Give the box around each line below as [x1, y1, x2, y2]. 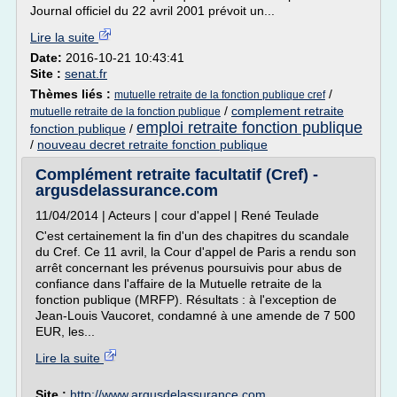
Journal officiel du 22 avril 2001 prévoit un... [30, 4, 275, 18]
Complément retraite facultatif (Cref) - [35, 166, 318, 183]
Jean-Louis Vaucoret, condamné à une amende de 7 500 [35, 308, 355, 323]
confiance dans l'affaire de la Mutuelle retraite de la [35, 276, 322, 291]
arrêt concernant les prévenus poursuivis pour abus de [35, 261, 342, 275]
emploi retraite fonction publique [136, 119, 362, 136]
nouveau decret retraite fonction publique [37, 137, 268, 152]
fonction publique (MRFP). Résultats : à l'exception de [35, 292, 337, 307]
